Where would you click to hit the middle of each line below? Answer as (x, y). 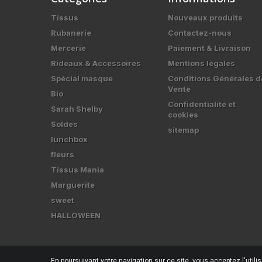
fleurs (63, 154)
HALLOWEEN (76, 215)
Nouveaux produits (205, 18)
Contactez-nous (200, 33)
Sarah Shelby (77, 109)
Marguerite (73, 185)
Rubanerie (71, 33)
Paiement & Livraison (209, 48)
